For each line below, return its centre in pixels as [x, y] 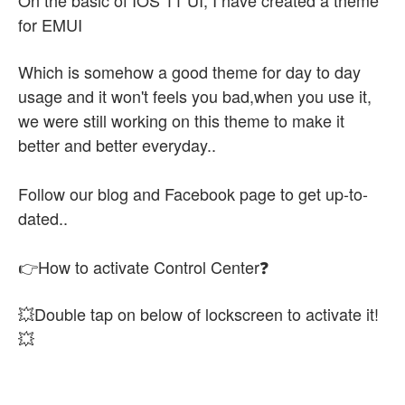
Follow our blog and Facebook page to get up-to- [193, 193]
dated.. [43, 218]
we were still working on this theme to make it [181, 120]
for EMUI [50, 24]
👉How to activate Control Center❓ [144, 267]
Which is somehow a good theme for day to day [189, 71]
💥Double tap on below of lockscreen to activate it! [198, 314]
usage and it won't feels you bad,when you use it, [197, 96]
